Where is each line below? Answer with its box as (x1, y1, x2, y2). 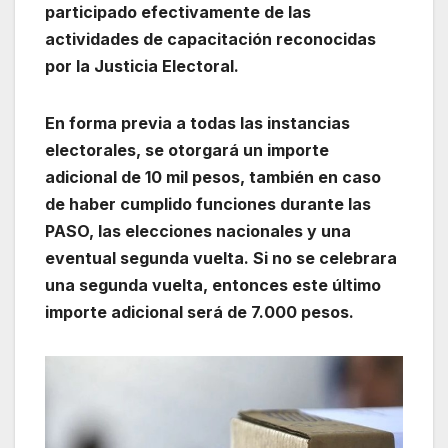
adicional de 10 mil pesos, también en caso (45, 166, 381, 187)
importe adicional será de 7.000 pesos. (45, 301, 354, 322)
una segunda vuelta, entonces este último (45, 274, 381, 295)
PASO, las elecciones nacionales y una (45, 220, 351, 241)
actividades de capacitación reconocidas (45, 28, 376, 49)
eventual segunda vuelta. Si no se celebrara (45, 247, 397, 268)
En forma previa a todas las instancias (45, 112, 350, 133)
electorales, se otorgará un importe (45, 139, 329, 160)
